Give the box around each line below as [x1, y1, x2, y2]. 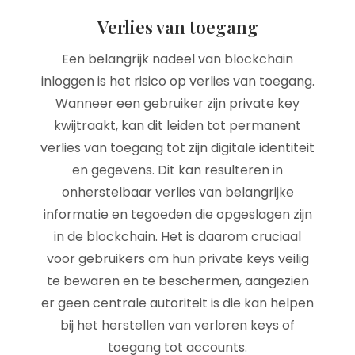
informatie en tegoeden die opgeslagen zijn [43, 205, 312, 223]
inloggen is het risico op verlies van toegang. [40, 72, 315, 90]
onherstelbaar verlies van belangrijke [61, 183, 294, 201]
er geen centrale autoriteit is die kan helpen [41, 294, 314, 312]
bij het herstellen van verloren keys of [60, 316, 295, 334]
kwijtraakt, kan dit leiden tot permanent [54, 116, 301, 135]
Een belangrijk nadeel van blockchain [62, 50, 293, 68]
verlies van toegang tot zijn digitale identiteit [40, 139, 315, 157]
